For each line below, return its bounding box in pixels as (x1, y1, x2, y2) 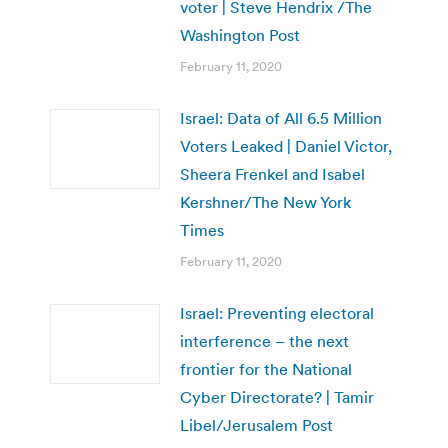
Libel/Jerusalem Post (180, 414, 333, 435)
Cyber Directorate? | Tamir (180, 386, 374, 407)
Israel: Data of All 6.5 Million (180, 107, 382, 128)
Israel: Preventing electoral (180, 302, 374, 323)
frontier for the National (180, 358, 352, 379)
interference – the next (180, 330, 349, 351)
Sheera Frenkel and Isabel (180, 163, 365, 184)
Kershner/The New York (180, 191, 351, 212)
